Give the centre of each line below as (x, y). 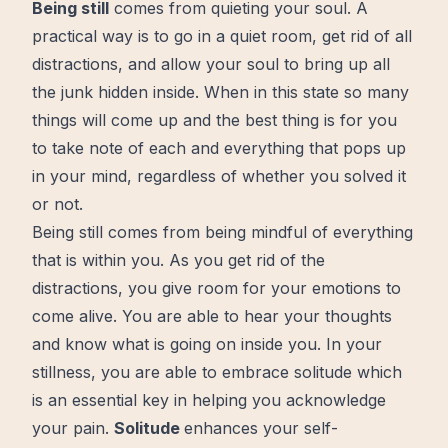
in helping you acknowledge (277, 400)
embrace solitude (287, 372)
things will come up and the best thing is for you (214, 120)
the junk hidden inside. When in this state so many (220, 92)
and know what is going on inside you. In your (207, 344)
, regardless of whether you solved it (266, 176)
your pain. (73, 428)
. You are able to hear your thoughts (252, 316)
